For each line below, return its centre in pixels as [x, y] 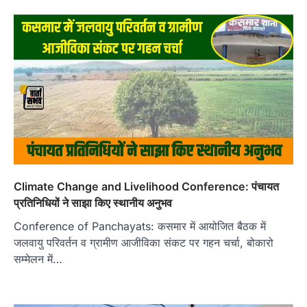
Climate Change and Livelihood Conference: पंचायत [146, 187]
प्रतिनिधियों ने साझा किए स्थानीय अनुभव [93, 203]
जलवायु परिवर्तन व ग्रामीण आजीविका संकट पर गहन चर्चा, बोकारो [144, 243]
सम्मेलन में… [38, 259]
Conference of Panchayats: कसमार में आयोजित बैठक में [140, 226]
